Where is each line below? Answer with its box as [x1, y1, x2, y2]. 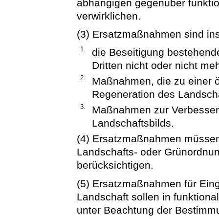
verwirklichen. [77, 10, 141, 22]
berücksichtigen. [77, 159, 154, 171]
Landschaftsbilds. [91, 117, 174, 129]
